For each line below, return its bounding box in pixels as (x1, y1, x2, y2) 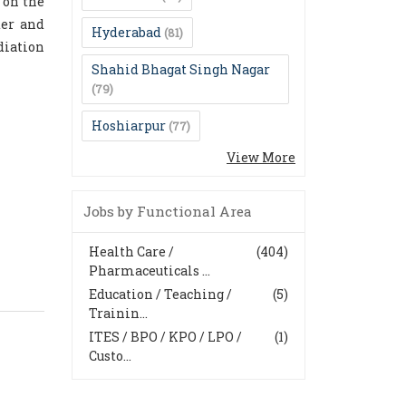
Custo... (89, 347, 131, 364)
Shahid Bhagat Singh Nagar (92, 61, 270, 78)
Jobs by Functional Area (83, 202, 252, 220)
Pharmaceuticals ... (89, 262, 210, 279)
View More (227, 149, 295, 166)
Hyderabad (92, 24, 161, 41)
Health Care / (89, 243, 174, 260)
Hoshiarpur (92, 117, 166, 134)
